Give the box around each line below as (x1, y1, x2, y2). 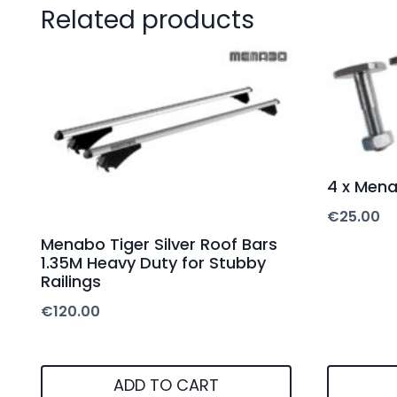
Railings (41, 269, 101, 292)
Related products (41, 2, 254, 37)
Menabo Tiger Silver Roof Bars (41, 232, 277, 255)
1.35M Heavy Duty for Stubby (41, 251, 266, 274)
